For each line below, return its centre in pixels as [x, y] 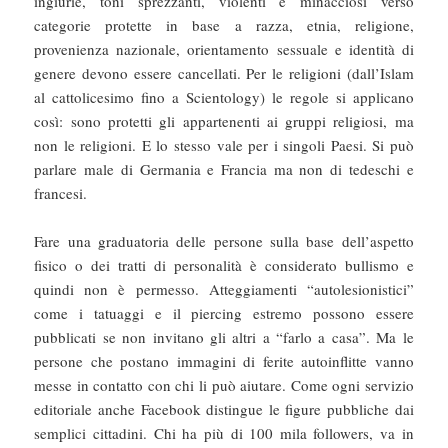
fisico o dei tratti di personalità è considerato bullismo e [224, 265]
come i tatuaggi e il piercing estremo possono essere [224, 313]
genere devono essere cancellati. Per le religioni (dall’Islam [224, 73]
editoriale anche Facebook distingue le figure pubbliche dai [224, 409]
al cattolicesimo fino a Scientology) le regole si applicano [224, 97]
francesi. [61, 193]
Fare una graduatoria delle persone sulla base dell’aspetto [224, 241]
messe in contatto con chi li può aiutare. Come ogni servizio [224, 385]
